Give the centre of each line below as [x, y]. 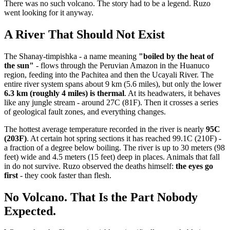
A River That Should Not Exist [84, 34]
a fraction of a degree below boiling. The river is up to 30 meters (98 [114, 147]
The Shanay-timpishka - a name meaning [71, 56]
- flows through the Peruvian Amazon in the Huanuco [122, 65]
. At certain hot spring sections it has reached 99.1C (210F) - [124, 138]
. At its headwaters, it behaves [172, 93]
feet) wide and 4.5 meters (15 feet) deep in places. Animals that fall [112, 157]
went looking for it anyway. [49, 12]
